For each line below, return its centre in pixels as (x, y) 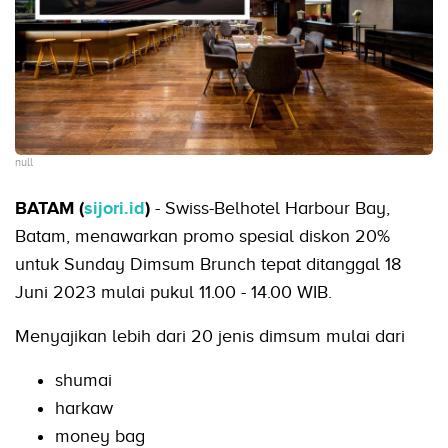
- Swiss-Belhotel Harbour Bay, (270, 207)
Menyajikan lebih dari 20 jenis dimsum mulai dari (210, 335)
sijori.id (114, 207)
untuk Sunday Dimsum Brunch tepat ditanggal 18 (208, 263)
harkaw (84, 407)
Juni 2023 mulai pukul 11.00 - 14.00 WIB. (173, 291)
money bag (100, 435)
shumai (83, 379)
